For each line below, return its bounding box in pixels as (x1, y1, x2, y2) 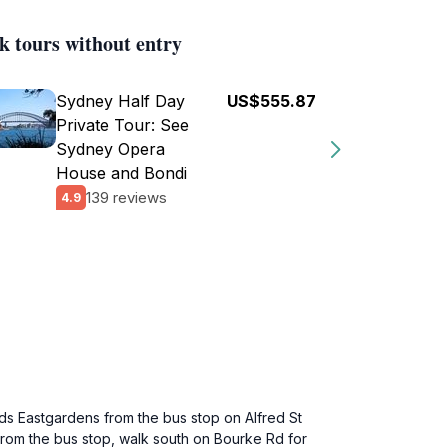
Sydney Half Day (56, 91, 185, 111)
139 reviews (86, 187, 167, 207)
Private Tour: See (56, 115, 189, 135)
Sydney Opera (56, 139, 165, 159)
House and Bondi (56, 163, 187, 183)
